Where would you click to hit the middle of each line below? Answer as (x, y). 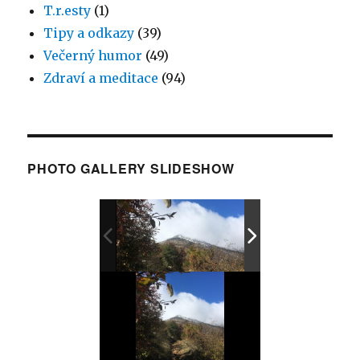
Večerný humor (93, 56)
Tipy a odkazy (89, 33)
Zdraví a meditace (101, 78)
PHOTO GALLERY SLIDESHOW (131, 169)
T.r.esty (67, 11)
